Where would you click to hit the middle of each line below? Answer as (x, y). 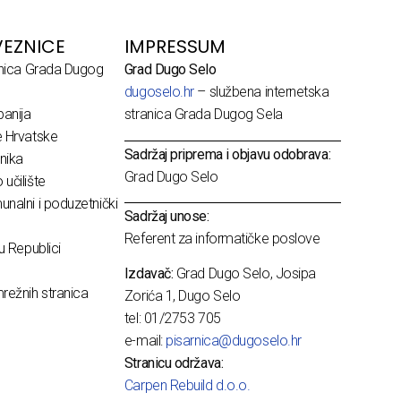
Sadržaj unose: (166, 216)
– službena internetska (261, 92)
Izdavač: (149, 274)
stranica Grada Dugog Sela (203, 115)
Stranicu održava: (174, 363)
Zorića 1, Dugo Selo (182, 296)
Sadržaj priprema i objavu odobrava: (227, 154)
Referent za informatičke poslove (222, 238)
